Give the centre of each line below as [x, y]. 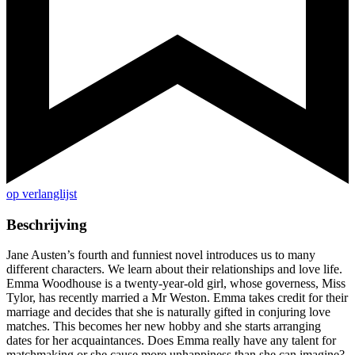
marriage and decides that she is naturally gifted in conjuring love [168, 312]
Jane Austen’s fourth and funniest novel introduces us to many [161, 255]
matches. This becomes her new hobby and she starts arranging [164, 326]
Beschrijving [47, 224]
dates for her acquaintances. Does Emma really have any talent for [171, 341]
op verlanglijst [42, 194]
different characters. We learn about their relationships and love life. [174, 269]
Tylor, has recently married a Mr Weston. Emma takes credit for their [177, 298]
